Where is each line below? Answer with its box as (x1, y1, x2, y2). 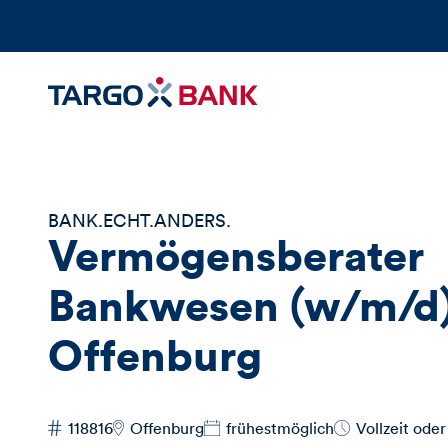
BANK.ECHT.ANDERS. (48, 207, 231, 232)
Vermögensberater (48, 224, 424, 283)
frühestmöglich (226, 417, 335, 438)
